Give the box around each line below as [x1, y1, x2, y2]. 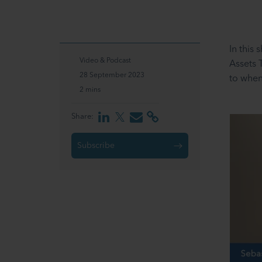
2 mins [80, 87, 101, 94]
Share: [71, 113, 94, 121]
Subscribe [77, 142, 115, 150]
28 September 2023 [80, 72, 144, 80]
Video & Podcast [80, 57, 131, 65]
